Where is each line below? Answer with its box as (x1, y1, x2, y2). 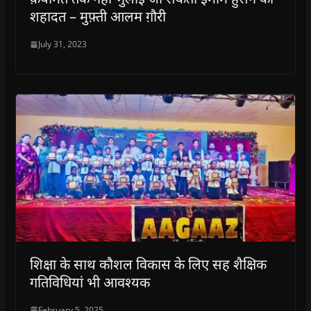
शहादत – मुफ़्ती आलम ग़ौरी (29, 7, 166, 26)
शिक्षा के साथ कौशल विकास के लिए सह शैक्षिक (29, 254, 267, 274)
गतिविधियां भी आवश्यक (29, 272, 150, 292)
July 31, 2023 (37, 38, 87, 51)
